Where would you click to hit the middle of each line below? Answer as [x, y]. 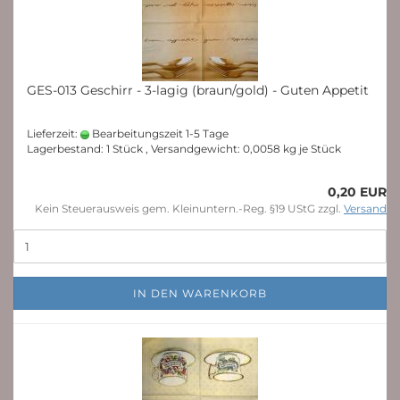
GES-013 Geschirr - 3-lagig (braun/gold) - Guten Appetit [198, 90]
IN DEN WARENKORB [200, 293]
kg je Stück [311, 149]
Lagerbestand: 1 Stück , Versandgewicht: [135, 149]
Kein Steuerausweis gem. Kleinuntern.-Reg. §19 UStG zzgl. [189, 208]
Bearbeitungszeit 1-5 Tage [159, 133]
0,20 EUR [357, 192]
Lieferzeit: [54, 133]
